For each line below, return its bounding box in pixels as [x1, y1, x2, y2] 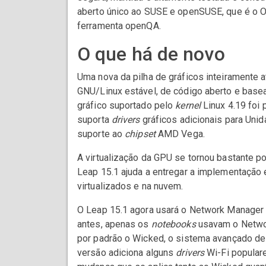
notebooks [151, 218, 196, 230]
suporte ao [77, 128, 125, 140]
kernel [175, 100, 201, 112]
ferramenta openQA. [77, 20, 161, 32]
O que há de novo [77, 43, 225, 66]
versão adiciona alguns [77, 247, 176, 259]
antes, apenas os [77, 218, 151, 230]
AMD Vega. [155, 128, 205, 140]
